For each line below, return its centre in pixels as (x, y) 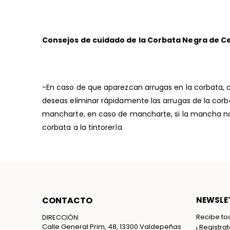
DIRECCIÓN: (61, 217)
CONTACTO (67, 200)
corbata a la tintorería (82, 127)
